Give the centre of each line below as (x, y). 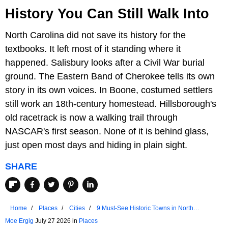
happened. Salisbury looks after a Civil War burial (105, 62)
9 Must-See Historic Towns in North (145, 208)
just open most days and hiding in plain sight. (96, 145)
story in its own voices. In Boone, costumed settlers (109, 90)
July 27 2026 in (56, 221)
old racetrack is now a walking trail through (91, 117)
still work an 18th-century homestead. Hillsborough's (111, 104)
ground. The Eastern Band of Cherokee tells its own (110, 76)
